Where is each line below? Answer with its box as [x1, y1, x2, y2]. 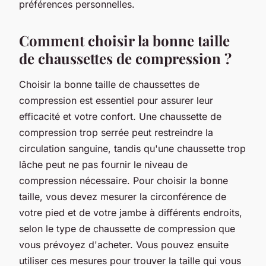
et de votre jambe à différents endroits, [65, 206, 242, 218]
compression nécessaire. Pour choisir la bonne [19, 174, 228, 186]
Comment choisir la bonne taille [19, 30, 230, 50]
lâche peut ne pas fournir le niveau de [19, 158, 188, 170]
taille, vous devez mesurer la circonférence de [19, 190, 226, 202]
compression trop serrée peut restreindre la [19, 126, 213, 138]
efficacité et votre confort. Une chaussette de [19, 110, 221, 122]
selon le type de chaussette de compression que [19, 222, 235, 235]
